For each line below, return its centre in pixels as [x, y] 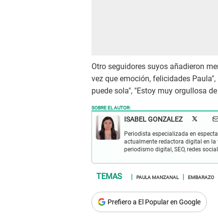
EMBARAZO [201, 177]
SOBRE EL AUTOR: [111, 107]
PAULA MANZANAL [157, 177]
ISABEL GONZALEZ [153, 119]
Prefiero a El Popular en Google [154, 202]
